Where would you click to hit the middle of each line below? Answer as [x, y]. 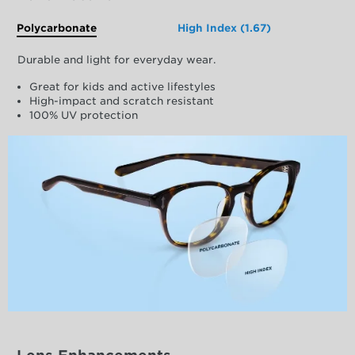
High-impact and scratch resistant [121, 101]
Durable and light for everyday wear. [116, 60]
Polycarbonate [56, 29]
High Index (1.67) [224, 29]
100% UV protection [83, 116]
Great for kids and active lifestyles [122, 87]
